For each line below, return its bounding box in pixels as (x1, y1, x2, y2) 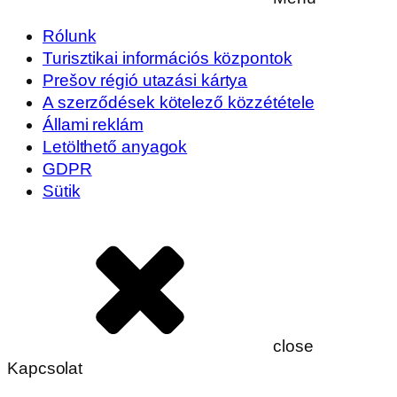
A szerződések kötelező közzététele (43, 93, 315, 113)
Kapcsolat (7, 358, 83, 378)
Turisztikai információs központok (43, 49, 292, 68)
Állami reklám (43, 115, 144, 135)
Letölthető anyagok (43, 137, 188, 157)
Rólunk (43, 27, 97, 46)
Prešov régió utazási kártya (43, 71, 248, 90)
